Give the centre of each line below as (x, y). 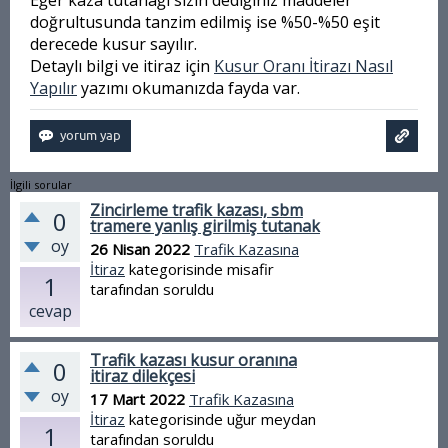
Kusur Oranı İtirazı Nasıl (303, 66)
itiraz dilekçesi (142, 376)
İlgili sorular (41, 184)
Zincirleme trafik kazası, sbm (196, 210)
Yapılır (53, 88)
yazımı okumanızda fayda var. (188, 88)
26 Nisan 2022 (140, 249)
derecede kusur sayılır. (113, 44)
